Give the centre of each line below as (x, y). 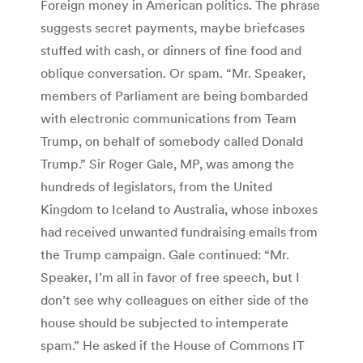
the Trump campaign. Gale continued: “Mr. (165, 254)
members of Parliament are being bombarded (174, 95)
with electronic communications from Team (169, 118)
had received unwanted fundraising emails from (179, 231)
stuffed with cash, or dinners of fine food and (171, 50)
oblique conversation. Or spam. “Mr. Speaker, (173, 73)
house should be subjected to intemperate (164, 322)
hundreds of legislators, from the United (156, 186)
